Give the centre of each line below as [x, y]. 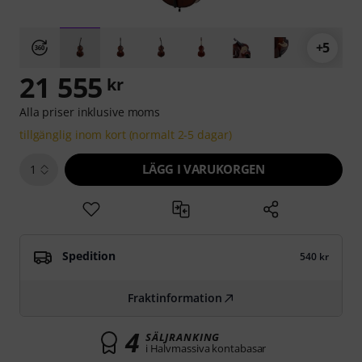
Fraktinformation [175, 298]
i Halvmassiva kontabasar [206, 348]
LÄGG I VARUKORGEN [204, 169]
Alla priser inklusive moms [90, 112]
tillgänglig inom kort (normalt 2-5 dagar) [126, 135]
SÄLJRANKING [183, 337]
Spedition [89, 256]
